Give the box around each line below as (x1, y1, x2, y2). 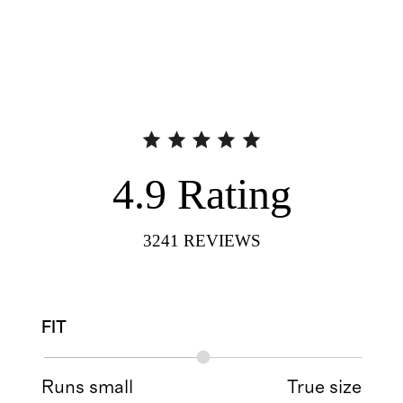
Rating (176, 169, 291, 218)
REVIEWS (183, 231, 261, 251)
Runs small (41, 377, 134, 397)
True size (286, 377, 362, 397)
